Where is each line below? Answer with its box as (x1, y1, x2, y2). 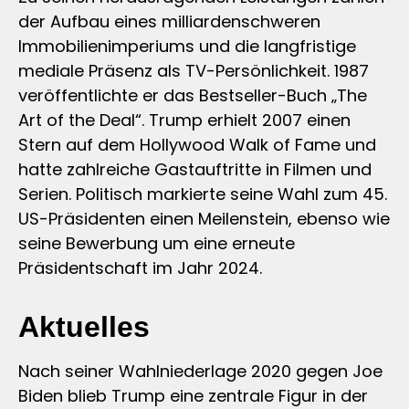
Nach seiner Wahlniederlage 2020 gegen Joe (18, 359, 383, 383)
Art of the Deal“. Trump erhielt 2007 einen (18, 108, 351, 131)
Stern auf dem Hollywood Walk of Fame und (18, 132, 376, 156)
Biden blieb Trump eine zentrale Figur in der (18, 383, 368, 407)
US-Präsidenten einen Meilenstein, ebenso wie (18, 206, 390, 230)
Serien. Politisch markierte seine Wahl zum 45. (18, 182, 387, 205)
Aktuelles (18, 309, 150, 343)
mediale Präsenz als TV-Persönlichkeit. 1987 (18, 58, 369, 82)
